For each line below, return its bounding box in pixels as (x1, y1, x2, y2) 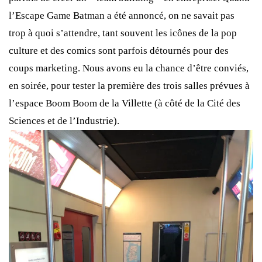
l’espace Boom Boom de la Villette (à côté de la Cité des (9, 98, 240, 109)
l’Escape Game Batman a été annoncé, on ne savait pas (9, 10, 235, 22)
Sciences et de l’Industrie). (9, 115, 119, 127)
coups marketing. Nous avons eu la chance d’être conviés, (9, 63, 249, 74)
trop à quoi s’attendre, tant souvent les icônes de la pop (9, 27, 237, 39)
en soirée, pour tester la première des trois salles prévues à (9, 80, 250, 92)
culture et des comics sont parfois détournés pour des (9, 45, 229, 57)
